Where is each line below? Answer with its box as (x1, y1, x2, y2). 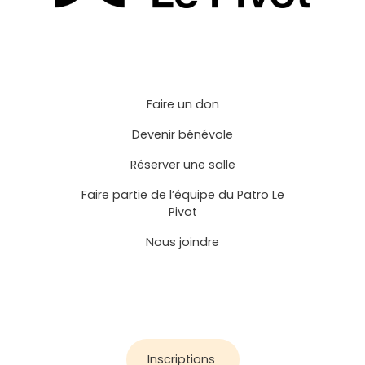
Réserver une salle (130, 156, 235, 174)
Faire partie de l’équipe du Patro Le (81, 187, 284, 204)
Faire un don (146, 96, 219, 113)
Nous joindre (146, 234, 219, 251)
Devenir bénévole (132, 126, 233, 143)
